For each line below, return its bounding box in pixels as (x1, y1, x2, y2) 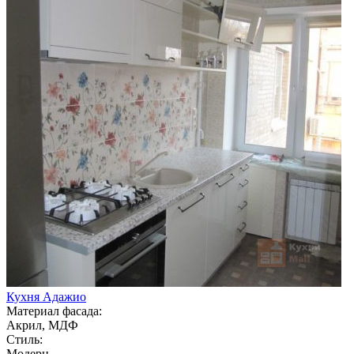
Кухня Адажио (6, 289, 86, 303)
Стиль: (6, 332, 43, 346)
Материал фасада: (6, 303, 102, 318)
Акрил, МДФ (6, 318, 78, 332)
